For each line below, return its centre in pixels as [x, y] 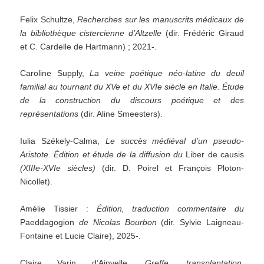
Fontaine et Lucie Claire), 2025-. [81, 235]
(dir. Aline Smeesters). [121, 114]
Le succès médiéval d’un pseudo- [174, 141]
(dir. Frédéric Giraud [203, 33]
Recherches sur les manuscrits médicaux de [161, 19]
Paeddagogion [49, 222]
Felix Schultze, [49, 19]
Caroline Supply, [55, 73]
